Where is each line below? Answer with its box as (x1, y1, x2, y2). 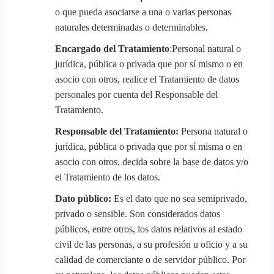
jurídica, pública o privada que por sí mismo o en (55, 59, 243, 69)
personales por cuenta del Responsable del (55, 89, 218, 100)
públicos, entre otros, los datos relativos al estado (55, 224, 242, 234)
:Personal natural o (169, 43, 241, 54)
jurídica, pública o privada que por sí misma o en (55, 141, 242, 152)
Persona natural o (179, 126, 248, 136)
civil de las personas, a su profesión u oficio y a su (55, 239, 248, 250)
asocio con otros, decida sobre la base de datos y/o (55, 157, 248, 167)
